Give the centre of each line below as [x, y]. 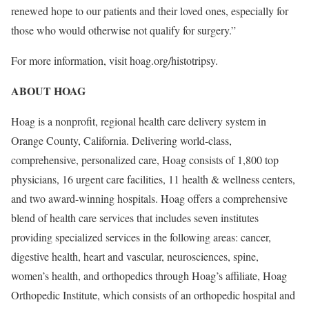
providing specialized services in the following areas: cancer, [141, 237]
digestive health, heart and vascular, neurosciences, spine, [135, 256]
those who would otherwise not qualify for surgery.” [123, 30]
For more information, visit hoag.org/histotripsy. [114, 60]
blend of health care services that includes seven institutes [135, 218]
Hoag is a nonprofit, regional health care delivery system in [139, 121]
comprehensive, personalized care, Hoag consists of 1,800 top [145, 160]
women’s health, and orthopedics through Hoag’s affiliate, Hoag [149, 276]
